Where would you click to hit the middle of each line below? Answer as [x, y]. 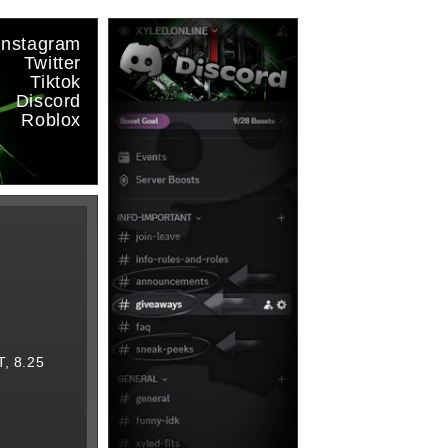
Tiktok [55, 82]
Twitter [52, 63]
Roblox [51, 120]
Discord [48, 101]
